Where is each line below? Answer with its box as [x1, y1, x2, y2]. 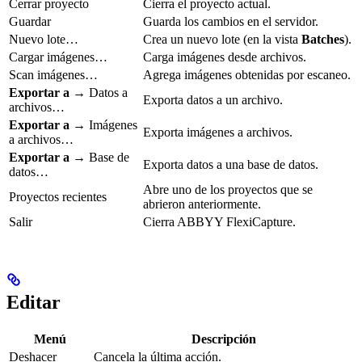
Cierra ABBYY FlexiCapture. [143, 214, 296, 229]
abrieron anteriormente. [143, 196, 261, 211]
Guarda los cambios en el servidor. [143, 14, 318, 28]
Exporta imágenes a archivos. [143, 124, 293, 139]
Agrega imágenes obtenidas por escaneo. [143, 67, 351, 82]
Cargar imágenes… [9, 49, 107, 64]
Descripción [191, 331, 256, 346]
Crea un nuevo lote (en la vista [143, 32, 301, 46]
